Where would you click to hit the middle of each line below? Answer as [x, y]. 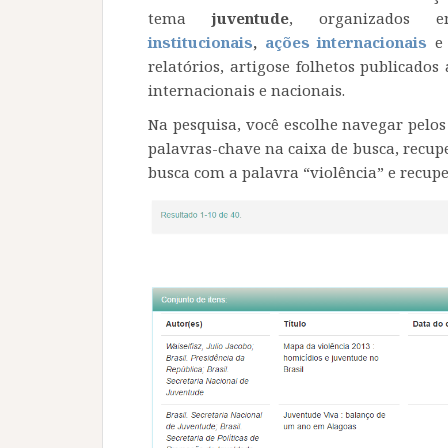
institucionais [200, 42]
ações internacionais [346, 42]
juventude [250, 18]
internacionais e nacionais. [246, 90]
